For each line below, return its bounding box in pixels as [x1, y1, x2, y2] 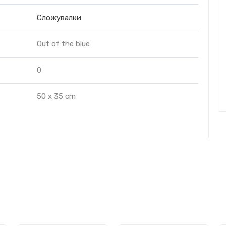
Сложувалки [37, 13, 81, 22]
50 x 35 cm [37, 92, 76, 101]
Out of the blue [37, 39, 90, 48]
